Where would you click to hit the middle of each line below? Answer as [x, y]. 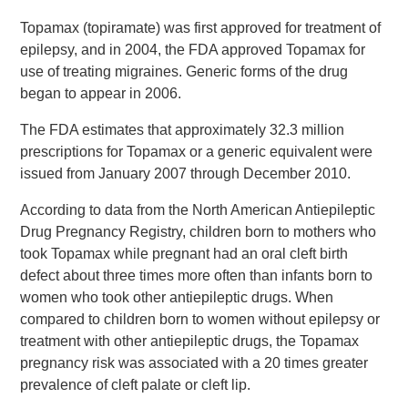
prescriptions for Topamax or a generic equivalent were [197, 152]
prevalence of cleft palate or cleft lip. [136, 385]
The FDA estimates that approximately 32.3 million [183, 130]
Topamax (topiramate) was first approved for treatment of [201, 28]
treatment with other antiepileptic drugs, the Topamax [190, 342]
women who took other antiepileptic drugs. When [177, 298]
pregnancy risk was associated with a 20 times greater [194, 363]
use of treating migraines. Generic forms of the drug [184, 72]
